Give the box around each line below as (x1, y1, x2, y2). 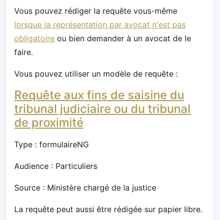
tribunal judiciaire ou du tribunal (14, 101, 191, 116)
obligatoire (14, 33, 55, 43)
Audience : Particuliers (14, 161, 97, 171)
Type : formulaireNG (14, 139, 89, 149)
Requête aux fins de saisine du (14, 87, 184, 102)
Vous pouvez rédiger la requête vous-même (14, 5, 177, 16)
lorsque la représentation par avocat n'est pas (14, 19, 186, 29)
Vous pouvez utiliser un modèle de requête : (14, 68, 178, 79)
